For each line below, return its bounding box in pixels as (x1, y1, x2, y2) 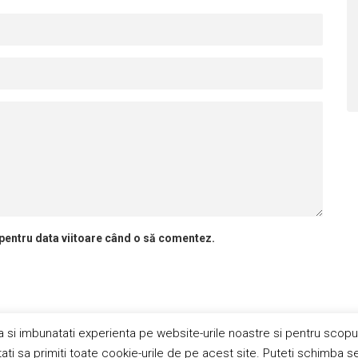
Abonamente (93, 337, 160, 351)
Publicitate (9, 337, 62, 351)
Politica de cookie (190, 337, 277, 351)
